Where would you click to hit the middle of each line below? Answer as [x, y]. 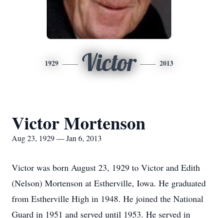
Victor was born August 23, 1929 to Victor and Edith [106, 167]
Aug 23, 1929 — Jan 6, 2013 [57, 138]
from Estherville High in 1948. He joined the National [108, 199]
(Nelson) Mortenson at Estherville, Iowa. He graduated [109, 183]
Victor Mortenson [79, 123]
